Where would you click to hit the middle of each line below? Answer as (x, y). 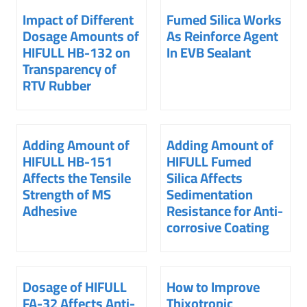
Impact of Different (78, 20)
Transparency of (70, 69)
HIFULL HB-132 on (76, 53)
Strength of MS (67, 195)
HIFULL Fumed (209, 162)
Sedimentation (210, 195)
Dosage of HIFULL (75, 287)
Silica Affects (205, 178)
